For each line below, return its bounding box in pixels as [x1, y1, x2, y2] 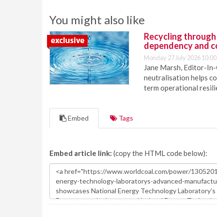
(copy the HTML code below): [112, 149, 207, 157]
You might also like [49, 13, 145, 27]
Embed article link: [49, 149, 112, 157]
